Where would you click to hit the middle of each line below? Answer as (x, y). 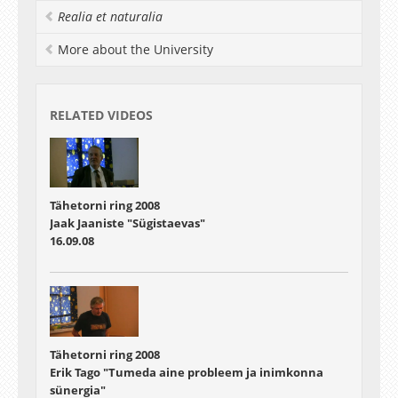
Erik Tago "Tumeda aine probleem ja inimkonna (187, 372)
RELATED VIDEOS (101, 115)
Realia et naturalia (110, 16)
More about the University (135, 49)
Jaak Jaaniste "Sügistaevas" (127, 223)
